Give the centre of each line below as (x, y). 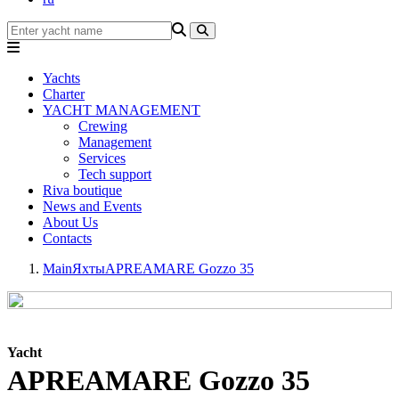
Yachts (61, 78)
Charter (64, 94)
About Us (70, 222)
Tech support (115, 174)
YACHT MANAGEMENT (122, 110)
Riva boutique (82, 190)
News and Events (92, 206)
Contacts (67, 238)
